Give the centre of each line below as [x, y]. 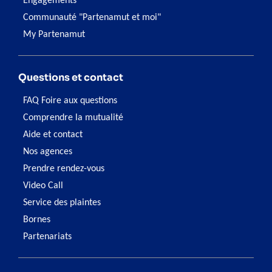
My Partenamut [54, 35]
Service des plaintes [62, 203]
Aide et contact [53, 135]
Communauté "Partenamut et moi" [92, 18]
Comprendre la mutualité [73, 118]
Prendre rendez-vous [64, 169]
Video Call [43, 186]
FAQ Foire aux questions [70, 101]
